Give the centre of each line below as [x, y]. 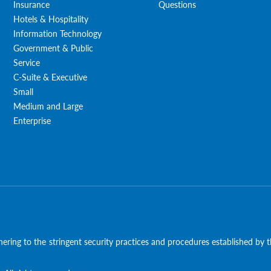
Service [27, 62]
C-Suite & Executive [51, 77]
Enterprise [32, 120]
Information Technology [58, 33]
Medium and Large [48, 106]
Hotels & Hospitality [51, 18]
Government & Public [54, 47]
